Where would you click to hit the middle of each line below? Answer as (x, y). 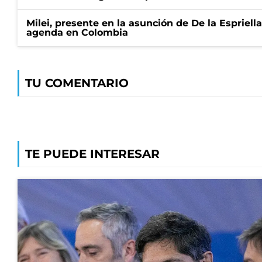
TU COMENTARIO (77, 83)
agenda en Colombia (77, 32)
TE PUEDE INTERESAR (92, 154)
